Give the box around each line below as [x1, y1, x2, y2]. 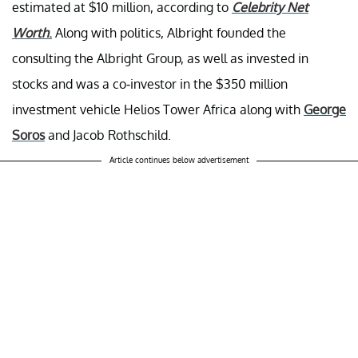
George [304, 101, 346, 118]
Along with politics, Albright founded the [52, 25, 286, 42]
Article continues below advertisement [109, 155, 249, 165]
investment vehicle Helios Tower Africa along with [12, 101, 304, 118]
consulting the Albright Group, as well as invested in [12, 50, 308, 67]
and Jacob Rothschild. [45, 127, 171, 144]
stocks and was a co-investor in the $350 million [12, 76, 288, 93]
